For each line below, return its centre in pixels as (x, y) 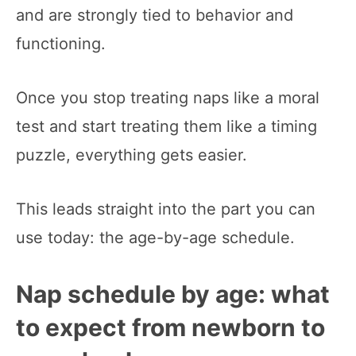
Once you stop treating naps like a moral (168, 97)
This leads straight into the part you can (166, 209)
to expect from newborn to (170, 327)
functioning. (61, 43)
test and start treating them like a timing (166, 126)
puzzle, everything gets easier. (132, 155)
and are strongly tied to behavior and (155, 15)
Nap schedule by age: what (173, 294)
